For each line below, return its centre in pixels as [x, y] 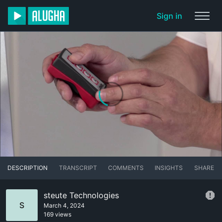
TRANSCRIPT [78, 168]
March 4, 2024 [64, 206]
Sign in [169, 16]
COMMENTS [126, 168]
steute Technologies [81, 195]
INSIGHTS [169, 168]
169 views [57, 215]
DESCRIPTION [28, 168]
